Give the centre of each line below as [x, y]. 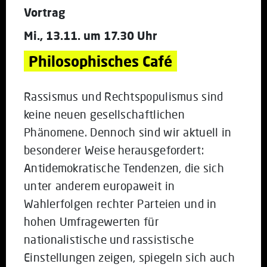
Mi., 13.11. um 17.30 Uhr [91, 35]
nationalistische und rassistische [109, 239]
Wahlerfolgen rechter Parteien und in [120, 203]
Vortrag [44, 12]
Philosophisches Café [100, 61]
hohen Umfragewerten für [91, 221]
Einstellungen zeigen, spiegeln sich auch [129, 257]
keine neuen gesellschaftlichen [105, 114]
